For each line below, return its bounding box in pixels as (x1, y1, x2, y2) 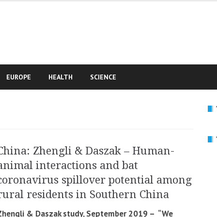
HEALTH (48, 73, 73, 81)
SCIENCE (90, 73, 116, 81)
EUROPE (6, 73, 31, 81)
